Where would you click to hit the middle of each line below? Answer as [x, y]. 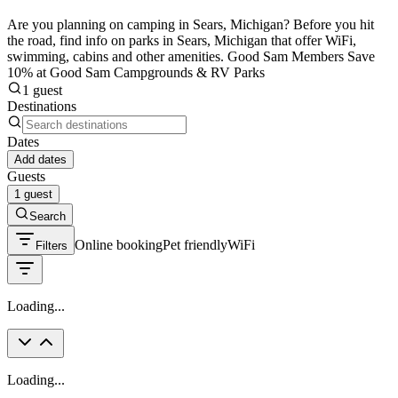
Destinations [42, 106]
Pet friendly [195, 244]
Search [48, 216]
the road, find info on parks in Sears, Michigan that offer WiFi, [182, 40]
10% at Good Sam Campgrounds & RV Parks [136, 72]
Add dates [40, 159]
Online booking [119, 244]
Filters [52, 245]
